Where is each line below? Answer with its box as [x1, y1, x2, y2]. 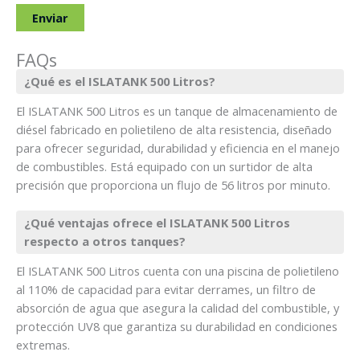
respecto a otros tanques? [24, 232, 186, 249]
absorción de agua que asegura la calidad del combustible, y [16, 299, 339, 316]
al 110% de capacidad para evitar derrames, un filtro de [16, 280, 316, 297]
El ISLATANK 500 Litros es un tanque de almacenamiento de [16, 102, 337, 119]
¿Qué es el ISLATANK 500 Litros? [24, 72, 215, 89]
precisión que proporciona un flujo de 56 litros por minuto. [16, 176, 330, 193]
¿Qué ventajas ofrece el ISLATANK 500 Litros [24, 214, 290, 231]
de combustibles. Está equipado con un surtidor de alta [16, 157, 313, 174]
